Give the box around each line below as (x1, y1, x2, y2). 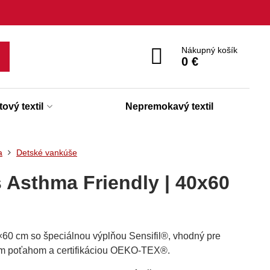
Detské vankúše (16, 148, 77, 157)
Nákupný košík (181, 45, 238, 55)
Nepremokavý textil (125, 101, 213, 111)
